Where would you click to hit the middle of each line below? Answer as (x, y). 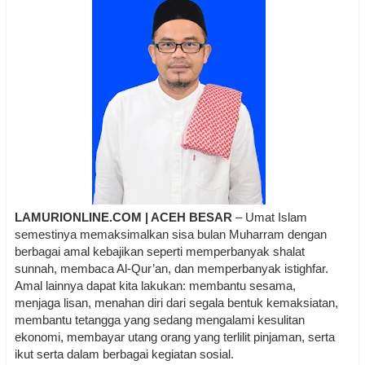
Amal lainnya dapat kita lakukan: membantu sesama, (155, 286)
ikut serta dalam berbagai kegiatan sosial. (128, 354)
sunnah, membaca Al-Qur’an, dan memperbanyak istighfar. (172, 268)
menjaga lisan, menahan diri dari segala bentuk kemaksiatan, (176, 303)
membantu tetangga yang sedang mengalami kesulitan (160, 320)
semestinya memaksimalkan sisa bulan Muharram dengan (171, 234)
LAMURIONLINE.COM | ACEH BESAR (123, 217)
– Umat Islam (270, 217)
